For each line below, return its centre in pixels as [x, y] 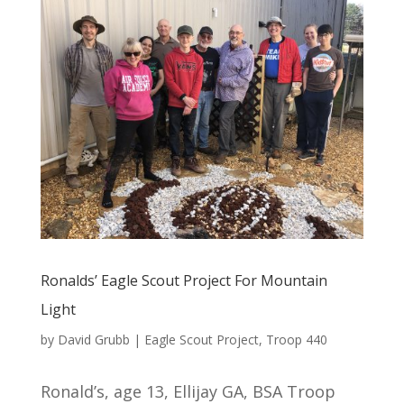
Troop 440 [296, 339]
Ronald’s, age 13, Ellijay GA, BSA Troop [188, 391]
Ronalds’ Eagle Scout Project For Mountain [184, 280]
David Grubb [93, 339]
